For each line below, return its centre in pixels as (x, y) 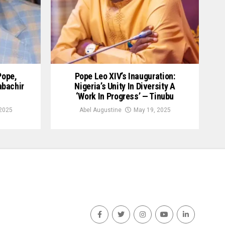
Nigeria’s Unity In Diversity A (125, 86)
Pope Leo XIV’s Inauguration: (125, 76)
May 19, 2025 (152, 110)
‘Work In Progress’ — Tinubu (125, 96)
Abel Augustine (100, 110)
